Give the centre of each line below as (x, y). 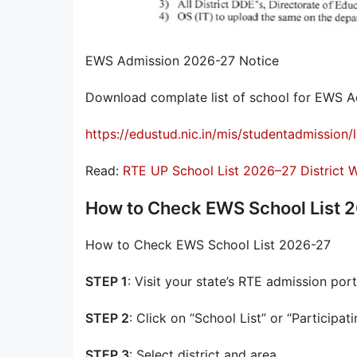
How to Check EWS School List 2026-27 (208, 244)
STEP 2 (107, 318)
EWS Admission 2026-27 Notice (182, 60)
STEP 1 (106, 281)
